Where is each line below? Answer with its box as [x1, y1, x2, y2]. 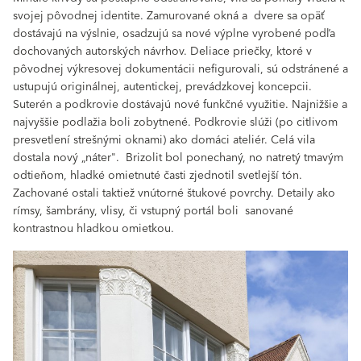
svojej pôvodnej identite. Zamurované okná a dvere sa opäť [13, 6, 325, 26]
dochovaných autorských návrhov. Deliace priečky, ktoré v [13, 41, 312, 61]
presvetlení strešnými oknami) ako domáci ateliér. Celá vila [13, 130, 315, 150]
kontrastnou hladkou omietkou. [13, 218, 177, 239]
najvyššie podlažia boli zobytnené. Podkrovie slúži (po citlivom [13, 112, 338, 132]
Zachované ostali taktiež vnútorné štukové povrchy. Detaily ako [13, 183, 335, 203]
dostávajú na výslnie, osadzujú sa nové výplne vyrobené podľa [13, 23, 335, 44]
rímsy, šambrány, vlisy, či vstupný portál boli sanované [13, 201, 293, 221]
